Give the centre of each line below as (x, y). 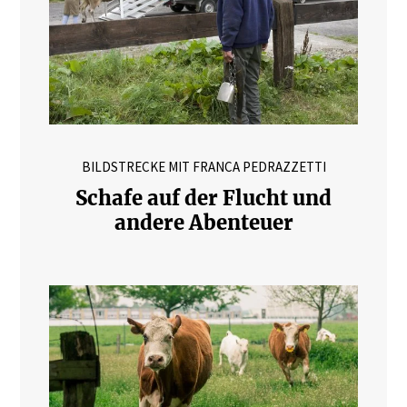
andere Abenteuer (203, 222)
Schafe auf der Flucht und (203, 198)
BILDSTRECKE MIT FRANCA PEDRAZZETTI (203, 166)
